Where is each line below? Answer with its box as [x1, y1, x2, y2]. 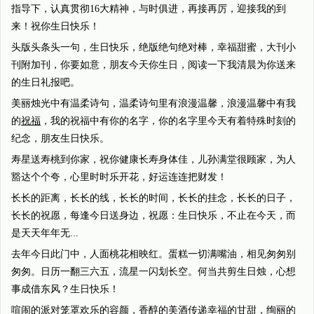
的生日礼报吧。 [11, 77, 80, 88]
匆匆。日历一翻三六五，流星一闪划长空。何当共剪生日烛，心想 [11, 266, 296, 277]
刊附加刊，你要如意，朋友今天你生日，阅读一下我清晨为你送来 [11, 60, 296, 70]
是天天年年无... [11, 228, 78, 238]
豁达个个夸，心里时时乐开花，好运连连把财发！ [11, 172, 227, 182]
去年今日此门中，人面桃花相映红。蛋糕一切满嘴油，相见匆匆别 [11, 249, 296, 259]
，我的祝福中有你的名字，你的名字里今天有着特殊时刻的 [41, 116, 296, 126]
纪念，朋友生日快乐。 [11, 133, 109, 144]
